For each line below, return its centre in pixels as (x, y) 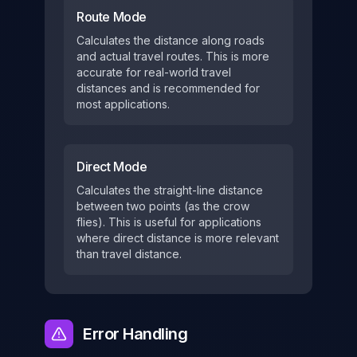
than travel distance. (129, 254)
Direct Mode (112, 167)
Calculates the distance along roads (171, 40)
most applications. (123, 104)
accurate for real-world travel (154, 72)
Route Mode (112, 17)
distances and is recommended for (168, 88)
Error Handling (135, 334)
